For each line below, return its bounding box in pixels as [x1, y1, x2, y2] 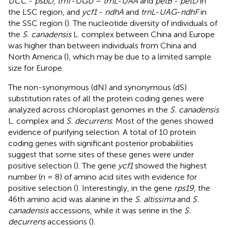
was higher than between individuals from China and [8, 40, 196, 50]
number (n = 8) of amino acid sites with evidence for [8, 172, 197, 182]
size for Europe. [8, 63, 64, 73]
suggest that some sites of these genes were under [8, 149, 194, 159]
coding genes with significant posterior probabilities [8, 138, 193, 148]
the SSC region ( [8, 18, 67, 28]
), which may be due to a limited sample [66, 51, 211, 62]
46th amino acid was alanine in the [8, 194, 135, 204]
